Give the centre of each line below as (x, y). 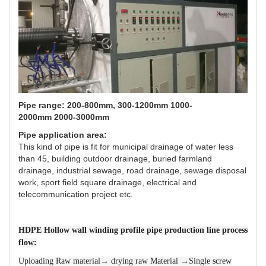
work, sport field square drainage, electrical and (107, 182)
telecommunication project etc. (76, 194)
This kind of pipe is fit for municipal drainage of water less (126, 146)
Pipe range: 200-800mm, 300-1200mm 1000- (105, 105)
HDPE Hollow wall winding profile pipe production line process (133, 230)
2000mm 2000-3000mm (64, 117)
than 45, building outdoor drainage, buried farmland (115, 158)
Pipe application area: (64, 134)
